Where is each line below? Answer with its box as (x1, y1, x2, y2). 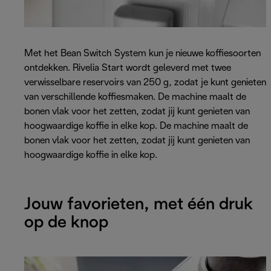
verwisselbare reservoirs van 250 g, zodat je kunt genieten (24, 77, 266, 87)
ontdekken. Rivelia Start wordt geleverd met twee (24, 63, 231, 73)
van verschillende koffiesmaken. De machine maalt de (24, 92, 246, 102)
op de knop (24, 215, 108, 232)
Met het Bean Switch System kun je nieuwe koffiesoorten (24, 48, 261, 58)
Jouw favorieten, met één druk (24, 197, 253, 214)
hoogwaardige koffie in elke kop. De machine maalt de (24, 121, 248, 131)
